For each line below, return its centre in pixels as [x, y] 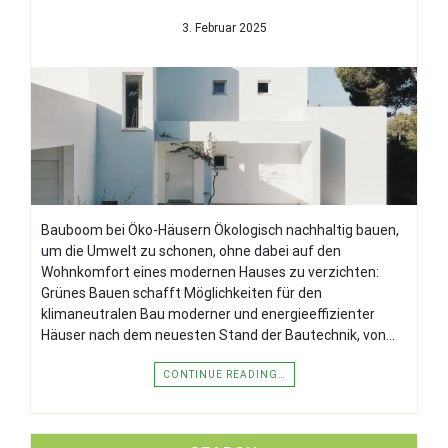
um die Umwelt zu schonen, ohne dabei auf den [191, 250]
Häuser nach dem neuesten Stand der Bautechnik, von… [218, 334]
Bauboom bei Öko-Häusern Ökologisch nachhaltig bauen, [220, 229]
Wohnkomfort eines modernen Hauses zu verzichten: [210, 271]
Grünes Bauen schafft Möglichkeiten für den [181, 292]
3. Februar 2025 [224, 27]
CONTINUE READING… [224, 374]
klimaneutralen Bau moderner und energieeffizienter [208, 313]
